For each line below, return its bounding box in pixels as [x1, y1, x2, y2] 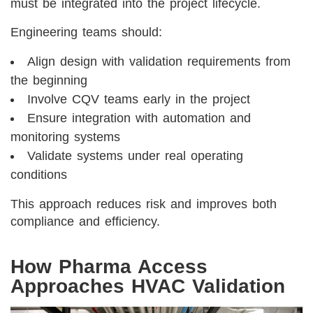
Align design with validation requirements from [27, 54, 291, 69]
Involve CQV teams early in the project [27, 92, 250, 107]
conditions [10, 168, 67, 182]
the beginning [10, 73, 87, 88]
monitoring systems [10, 130, 120, 145]
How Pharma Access [10, 256, 208, 278]
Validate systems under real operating [27, 149, 243, 163]
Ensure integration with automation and [27, 111, 251, 126]
